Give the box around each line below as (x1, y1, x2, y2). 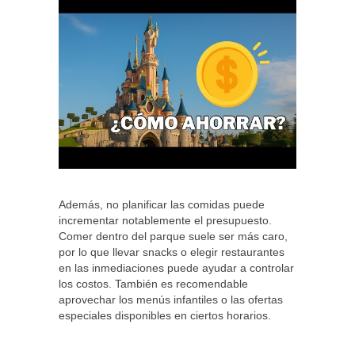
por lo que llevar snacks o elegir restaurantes (59, 246, 284, 258)
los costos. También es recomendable (59, 277, 248, 290)
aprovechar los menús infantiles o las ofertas (59, 293, 283, 306)
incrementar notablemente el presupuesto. (59, 214, 272, 227)
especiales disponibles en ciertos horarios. (59, 309, 271, 322)
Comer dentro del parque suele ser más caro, (59, 230, 288, 242)
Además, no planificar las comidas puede (59, 198, 265, 211)
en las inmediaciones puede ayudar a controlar (59, 261, 294, 274)
